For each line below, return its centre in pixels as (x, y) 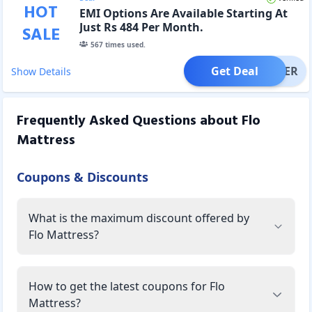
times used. (124, 44)
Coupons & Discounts (83, 177)
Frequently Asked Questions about (129, 121)
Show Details (41, 71)
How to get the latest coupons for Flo (127, 286)
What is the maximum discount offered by (139, 218)
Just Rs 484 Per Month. (141, 27)
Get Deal (235, 71)
